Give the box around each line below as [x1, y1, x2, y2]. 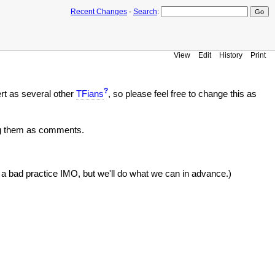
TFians [76, 89, 104, 99]
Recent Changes [71, 7, 127, 16]
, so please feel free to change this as [108, 89, 257, 99]
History [219, 51, 242, 59]
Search [133, 7, 157, 16]
